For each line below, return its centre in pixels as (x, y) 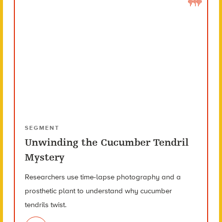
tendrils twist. (45, 204)
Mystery (44, 157)
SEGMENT (42, 128)
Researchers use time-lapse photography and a (103, 177)
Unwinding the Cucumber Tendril (107, 142)
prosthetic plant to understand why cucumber (98, 191)
